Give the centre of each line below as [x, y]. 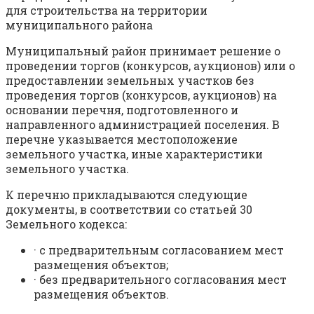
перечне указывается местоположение [122, 139]
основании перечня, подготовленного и [122, 110]
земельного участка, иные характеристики [134, 154]
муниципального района [79, 25]
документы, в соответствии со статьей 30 [129, 210]
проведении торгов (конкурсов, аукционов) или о [150, 66]
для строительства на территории [107, 11]
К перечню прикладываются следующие [127, 195]
